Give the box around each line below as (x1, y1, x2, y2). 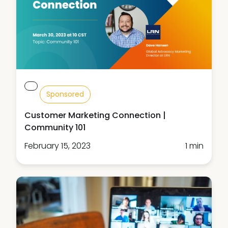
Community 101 (24, 122, 85, 134)
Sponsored (46, 89, 84, 100)
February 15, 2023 (24, 140, 91, 152)
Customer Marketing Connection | (24, 109, 166, 122)
